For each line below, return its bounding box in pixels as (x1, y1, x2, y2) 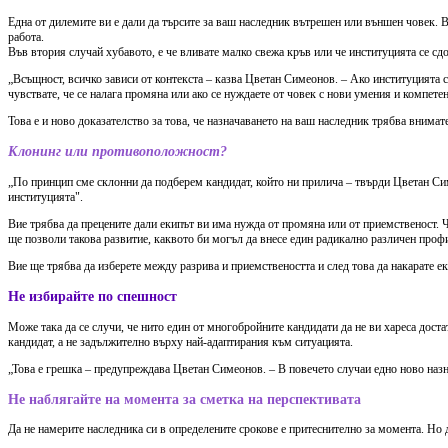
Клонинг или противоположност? (8, 143, 227, 160)
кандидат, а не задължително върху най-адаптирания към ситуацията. (8, 334, 353, 349)
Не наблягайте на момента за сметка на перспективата (8, 390, 361, 407)
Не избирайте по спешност (8, 288, 177, 305)
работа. (8, 29, 44, 44)
